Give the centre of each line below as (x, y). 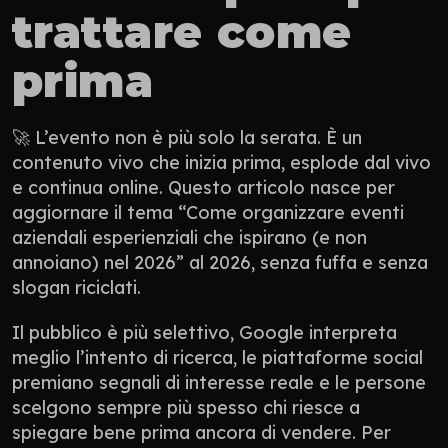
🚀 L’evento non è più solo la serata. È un (187, 137)
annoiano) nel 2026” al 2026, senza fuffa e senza (220, 262)
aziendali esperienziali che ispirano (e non (189, 237)
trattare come (182, 31)
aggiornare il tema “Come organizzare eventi (208, 212)
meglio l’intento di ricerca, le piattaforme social (217, 357)
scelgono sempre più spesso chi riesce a (186, 407)
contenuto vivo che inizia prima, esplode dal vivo (221, 162)
